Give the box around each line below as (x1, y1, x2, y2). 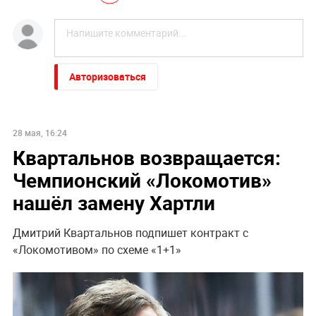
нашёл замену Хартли (12, 189, 215, 217)
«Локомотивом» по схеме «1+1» (12, 242, 181, 258)
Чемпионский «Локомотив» (12, 166, 272, 194)
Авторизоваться (68, 70, 146, 84)
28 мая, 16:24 (12, 127, 67, 139)
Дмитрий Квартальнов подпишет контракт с (12, 225, 248, 241)
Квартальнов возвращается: (12, 144, 281, 171)
